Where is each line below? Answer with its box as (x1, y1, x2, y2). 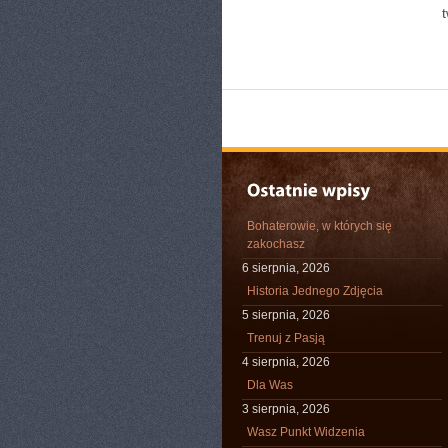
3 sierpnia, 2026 (242, 402, 330, 416)
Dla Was (247, 378, 293, 392)
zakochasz (247, 237, 305, 251)
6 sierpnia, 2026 (242, 261, 330, 275)
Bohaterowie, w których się (247, 219, 392, 233)
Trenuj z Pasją (247, 331, 325, 345)
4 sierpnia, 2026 (242, 355, 330, 369)
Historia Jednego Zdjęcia (247, 284, 383, 298)
